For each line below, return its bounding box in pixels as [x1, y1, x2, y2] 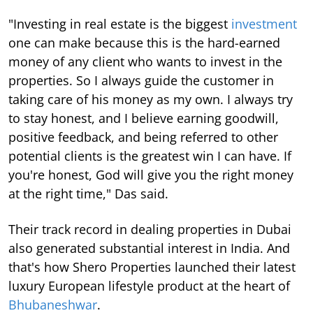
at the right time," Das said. [8, 185, 168, 203]
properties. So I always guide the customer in [8, 72, 274, 89]
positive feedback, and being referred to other [8, 129, 278, 146]
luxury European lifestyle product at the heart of [8, 277, 290, 295]
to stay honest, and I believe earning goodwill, [8, 110, 279, 127]
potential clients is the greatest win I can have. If [8, 147, 291, 165]
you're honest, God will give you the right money [8, 166, 293, 184]
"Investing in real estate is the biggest [8, 15, 231, 33]
